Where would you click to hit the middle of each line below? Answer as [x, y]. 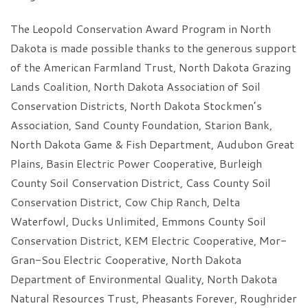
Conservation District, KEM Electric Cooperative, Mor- [148, 240]
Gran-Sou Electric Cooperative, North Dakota [126, 260]
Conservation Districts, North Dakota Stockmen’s [136, 106]
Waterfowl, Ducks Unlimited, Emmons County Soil [138, 221]
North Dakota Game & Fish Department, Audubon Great [152, 144]
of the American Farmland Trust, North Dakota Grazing [151, 67]
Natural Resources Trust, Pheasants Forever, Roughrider [154, 298]
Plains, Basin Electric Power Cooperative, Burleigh [136, 163]
